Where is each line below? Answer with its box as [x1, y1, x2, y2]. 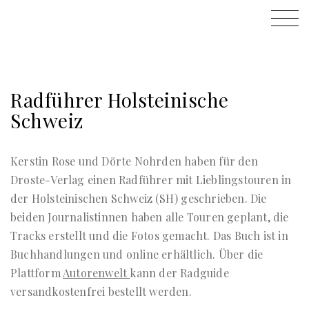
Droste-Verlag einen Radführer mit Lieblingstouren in [10, 172, 292, 187]
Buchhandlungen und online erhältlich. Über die [10, 247, 263, 261]
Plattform [10, 266, 63, 280]
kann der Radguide [130, 266, 229, 280]
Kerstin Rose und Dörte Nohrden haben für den [10, 154, 258, 168]
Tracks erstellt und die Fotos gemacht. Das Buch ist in [10, 228, 288, 243]
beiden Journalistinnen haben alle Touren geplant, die [10, 210, 289, 224]
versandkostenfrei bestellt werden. [10, 284, 192, 299]
